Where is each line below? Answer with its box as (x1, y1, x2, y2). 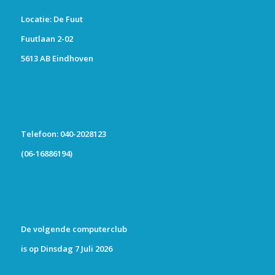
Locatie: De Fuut (20, 14, 83, 25)
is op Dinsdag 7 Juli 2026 (20, 243, 112, 255)
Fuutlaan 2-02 (20, 33, 73, 45)
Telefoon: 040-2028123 (20, 128, 106, 140)
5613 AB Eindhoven (20, 53, 93, 64)
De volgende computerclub (20, 223, 127, 235)
